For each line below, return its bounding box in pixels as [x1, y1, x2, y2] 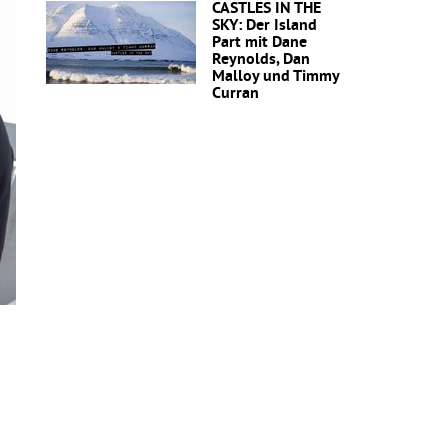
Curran [212, 84, 259, 105]
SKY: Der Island [212, 16, 317, 37]
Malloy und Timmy [212, 67, 339, 88]
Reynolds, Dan [212, 50, 310, 71]
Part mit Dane [212, 33, 307, 54]
